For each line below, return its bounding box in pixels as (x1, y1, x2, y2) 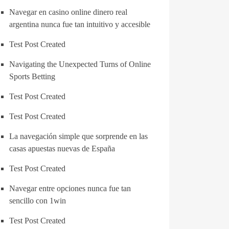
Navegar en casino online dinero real (9, 8, 127, 16)
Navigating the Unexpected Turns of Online (9, 60, 151, 68)
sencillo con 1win (9, 196, 66, 205)
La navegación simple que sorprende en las (9, 132, 148, 141)
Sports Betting (9, 72, 55, 81)
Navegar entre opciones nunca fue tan (9, 184, 131, 193)
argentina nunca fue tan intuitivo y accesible (9, 20, 150, 29)
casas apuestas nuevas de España (9, 144, 115, 153)
